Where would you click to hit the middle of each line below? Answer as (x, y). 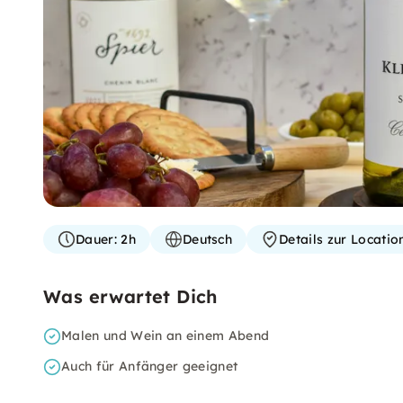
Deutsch (207, 239)
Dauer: (96, 239)
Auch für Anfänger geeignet (150, 366)
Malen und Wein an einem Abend (166, 336)
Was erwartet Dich (130, 296)
